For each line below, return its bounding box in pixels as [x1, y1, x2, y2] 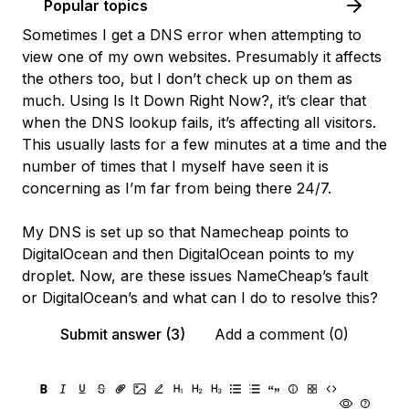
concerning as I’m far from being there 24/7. [22, 179, 331, 197]
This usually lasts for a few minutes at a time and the [22, 135, 387, 153]
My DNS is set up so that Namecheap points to [22, 223, 349, 241]
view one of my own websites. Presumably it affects [22, 47, 382, 66]
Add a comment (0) [215, 325, 349, 343]
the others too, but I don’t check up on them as [22, 69, 352, 88]
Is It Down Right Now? [113, 91, 269, 110]
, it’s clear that [269, 91, 366, 110]
